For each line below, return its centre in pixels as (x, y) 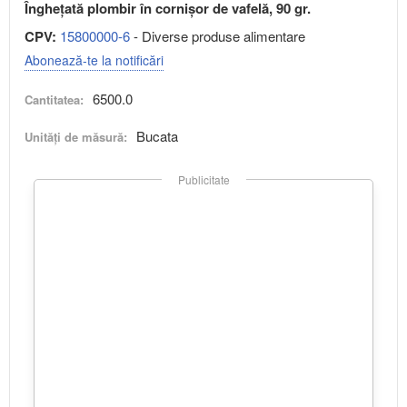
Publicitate (203, 180)
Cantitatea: (54, 100)
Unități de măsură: (76, 137)
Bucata (157, 136)
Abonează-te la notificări (94, 60)
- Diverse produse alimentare (218, 36)
